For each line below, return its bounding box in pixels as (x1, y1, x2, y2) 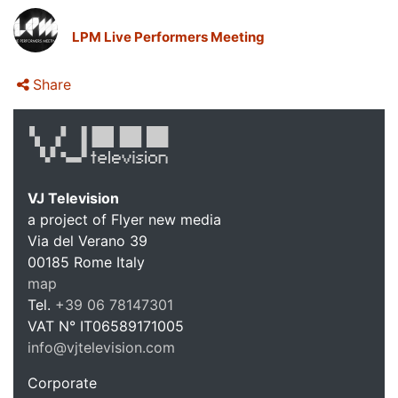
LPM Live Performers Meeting (72, 28, 265, 45)
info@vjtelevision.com (28, 338, 175, 356)
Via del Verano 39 (28, 231, 147, 250)
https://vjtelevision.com (27, 358, 184, 377)
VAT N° (28, 316, 80, 335)
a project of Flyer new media (28, 210, 221, 228)
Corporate (28, 373, 97, 392)
